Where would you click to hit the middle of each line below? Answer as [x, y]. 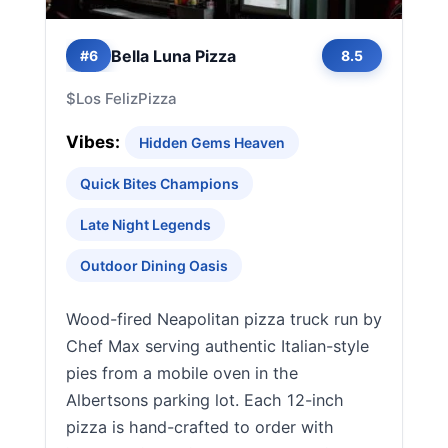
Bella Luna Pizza [173, 55]
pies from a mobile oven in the [182, 373]
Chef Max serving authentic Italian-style [217, 346]
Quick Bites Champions [159, 183]
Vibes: [93, 142]
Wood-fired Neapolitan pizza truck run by [224, 319]
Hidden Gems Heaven [212, 142]
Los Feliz [107, 98]
